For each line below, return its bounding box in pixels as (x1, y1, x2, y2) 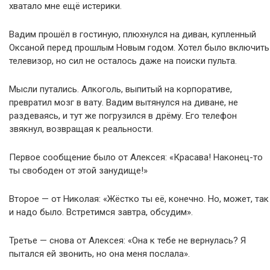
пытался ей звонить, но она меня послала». (9, 248, 190, 260)
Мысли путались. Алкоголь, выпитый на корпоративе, (9, 84, 232, 95)
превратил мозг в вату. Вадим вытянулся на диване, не (9, 97, 238, 108)
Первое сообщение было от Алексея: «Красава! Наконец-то (9, 152, 263, 163)
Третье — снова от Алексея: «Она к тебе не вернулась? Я (9, 235, 246, 246)
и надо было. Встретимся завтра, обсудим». (9, 207, 193, 218)
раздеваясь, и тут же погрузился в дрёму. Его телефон (9, 110, 237, 122)
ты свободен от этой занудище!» (9, 165, 148, 177)
